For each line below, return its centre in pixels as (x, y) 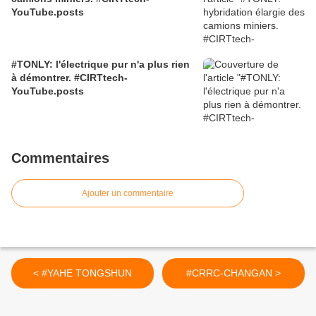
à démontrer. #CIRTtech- (69, 78)
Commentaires (60, 158)
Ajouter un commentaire (128, 194)
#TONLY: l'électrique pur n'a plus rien (101, 65)
